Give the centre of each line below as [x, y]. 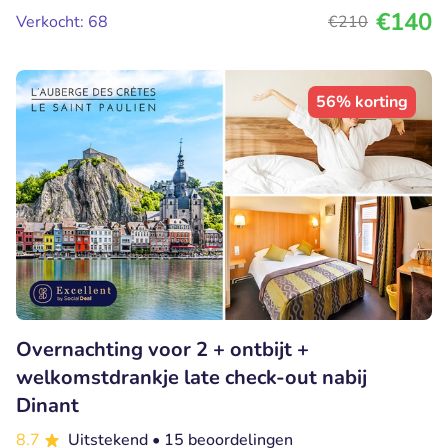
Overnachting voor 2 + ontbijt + [162, 350]
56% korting [362, 102]
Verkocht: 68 [62, 22]
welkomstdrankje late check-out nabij [191, 378]
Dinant [47, 406]
